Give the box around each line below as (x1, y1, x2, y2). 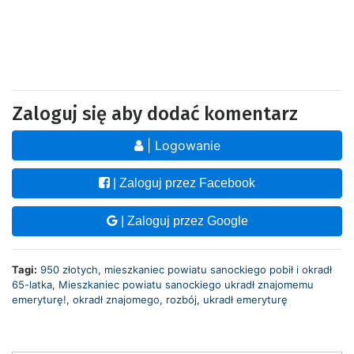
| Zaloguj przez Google (117, 213, 248, 228)
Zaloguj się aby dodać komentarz (12, 102, 298, 125)
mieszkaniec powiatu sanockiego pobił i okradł (104, 262, 332, 276)
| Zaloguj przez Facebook (110, 175, 255, 190)
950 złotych (40, 262, 98, 276)
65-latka (12, 277, 52, 291)
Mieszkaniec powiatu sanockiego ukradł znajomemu (58, 277, 314, 291)
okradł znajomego (73, 292, 160, 306)
